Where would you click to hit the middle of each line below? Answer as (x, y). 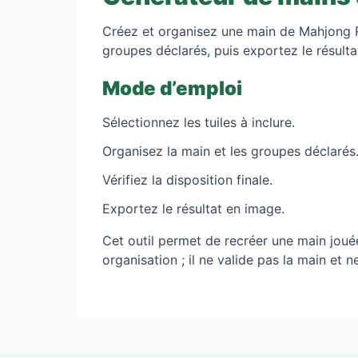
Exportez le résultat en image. (193, 209)
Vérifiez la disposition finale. (187, 180)
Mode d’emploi (172, 89)
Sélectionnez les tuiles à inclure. (199, 123)
